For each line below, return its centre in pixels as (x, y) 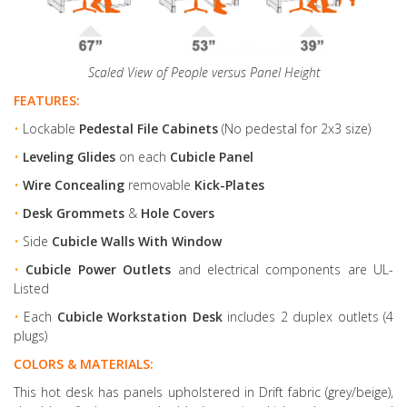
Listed (31, 288)
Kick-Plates (228, 184)
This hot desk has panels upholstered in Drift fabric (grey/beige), (203, 392)
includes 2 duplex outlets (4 (308, 316)
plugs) (30, 335)
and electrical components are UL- (282, 269)
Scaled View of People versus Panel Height (203, 72)
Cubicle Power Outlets (99, 269)
